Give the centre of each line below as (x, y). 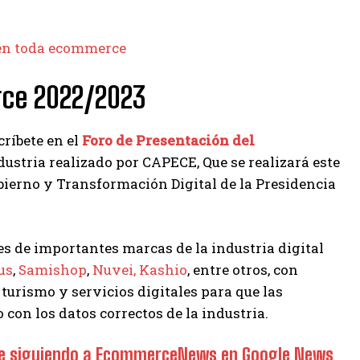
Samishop (53, 269)
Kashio (162, 269)
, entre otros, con (243, 269)
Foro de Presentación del (168, 140)
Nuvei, (114, 269)
